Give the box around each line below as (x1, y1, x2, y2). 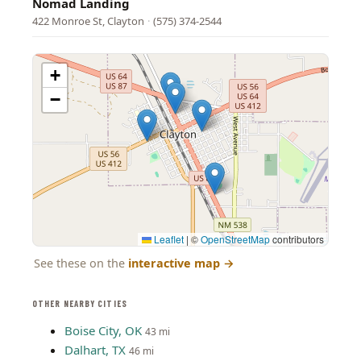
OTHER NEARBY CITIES (32, 298, 127, 309)
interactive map (128, 255, 223, 271)
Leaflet (151, 232, 184, 246)
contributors (270, 232, 324, 246)
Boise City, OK (64, 322, 142, 338)
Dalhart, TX (64, 342, 126, 358)
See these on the (34, 255, 128, 271)
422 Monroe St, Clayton (32, 14, 144, 28)
